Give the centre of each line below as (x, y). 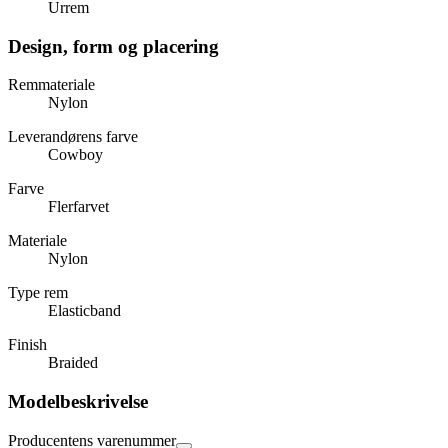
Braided (73, 363)
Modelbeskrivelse (78, 402)
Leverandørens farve (73, 137)
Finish (27, 345)
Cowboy (75, 155)
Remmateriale (51, 85)
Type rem (38, 293)
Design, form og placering (113, 46)
